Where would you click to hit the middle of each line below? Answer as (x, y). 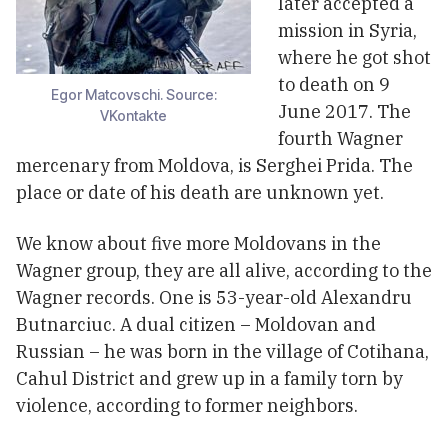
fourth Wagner (340, 139)
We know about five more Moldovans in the (198, 244)
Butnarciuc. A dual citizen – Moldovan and (196, 325)
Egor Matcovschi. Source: (133, 95)
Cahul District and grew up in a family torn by (209, 379)
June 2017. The (344, 112)
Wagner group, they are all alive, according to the (224, 271)
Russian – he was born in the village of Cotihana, (222, 352)
